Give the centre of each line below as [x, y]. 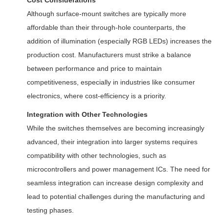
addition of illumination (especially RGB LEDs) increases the [119, 41]
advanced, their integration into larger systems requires [112, 142]
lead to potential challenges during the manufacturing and [116, 197]
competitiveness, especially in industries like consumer [111, 82]
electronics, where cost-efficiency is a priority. [97, 96]
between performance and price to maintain [94, 68]
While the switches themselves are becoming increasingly [116, 128]
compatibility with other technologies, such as [97, 155]
